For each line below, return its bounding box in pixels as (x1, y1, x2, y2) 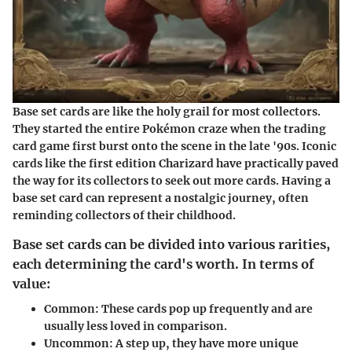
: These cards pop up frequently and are (95, 302, 313, 317)
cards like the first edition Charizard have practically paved (13, 156, 339, 170)
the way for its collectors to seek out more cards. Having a (13, 173, 331, 188)
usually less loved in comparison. (44, 319, 227, 334)
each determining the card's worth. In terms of (13, 255, 314, 272)
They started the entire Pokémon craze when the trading (13, 121, 326, 136)
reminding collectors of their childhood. (13, 207, 236, 222)
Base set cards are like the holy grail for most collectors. (13, 104, 321, 119)
